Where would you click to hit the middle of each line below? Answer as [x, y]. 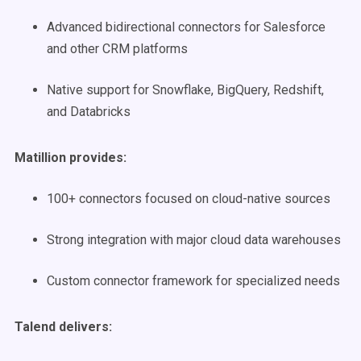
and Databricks [89, 112]
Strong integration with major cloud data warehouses [194, 240]
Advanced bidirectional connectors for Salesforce [186, 27]
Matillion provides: [71, 158]
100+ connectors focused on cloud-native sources [189, 199]
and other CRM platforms [117, 49]
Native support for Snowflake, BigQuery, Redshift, [185, 90]
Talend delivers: [63, 327]
